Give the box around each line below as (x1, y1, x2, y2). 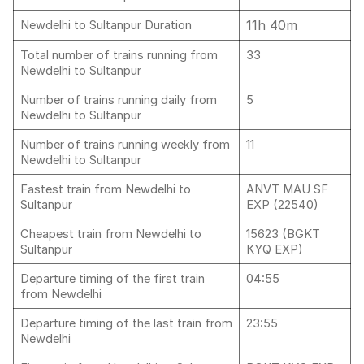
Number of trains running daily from (20, 93, 217, 107)
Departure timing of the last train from (20, 316, 232, 331)
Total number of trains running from (20, 48, 218, 63)
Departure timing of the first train (20, 271, 205, 286)
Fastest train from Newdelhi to (20, 182, 191, 197)
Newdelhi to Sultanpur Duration (20, 18, 192, 32)
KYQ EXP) (246, 242, 303, 257)
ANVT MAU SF (246, 182, 328, 197)
